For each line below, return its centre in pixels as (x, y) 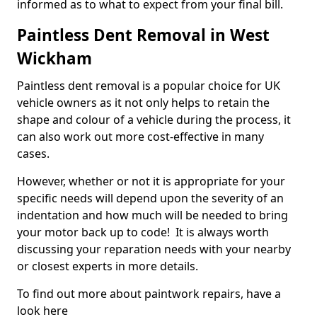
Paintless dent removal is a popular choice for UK (149, 86)
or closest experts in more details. (108, 266)
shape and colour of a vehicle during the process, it (154, 120)
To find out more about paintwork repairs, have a (149, 294)
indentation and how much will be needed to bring (152, 215)
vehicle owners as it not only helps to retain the (143, 103)
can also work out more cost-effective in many (140, 137)
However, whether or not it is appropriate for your (151, 181)
